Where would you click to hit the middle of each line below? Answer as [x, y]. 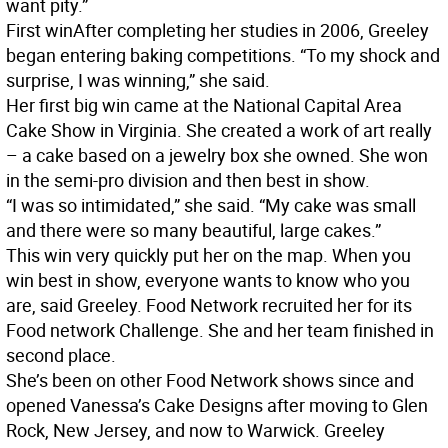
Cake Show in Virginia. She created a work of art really [219, 130]
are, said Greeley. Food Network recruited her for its [209, 305]
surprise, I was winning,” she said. [138, 80]
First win [39, 30]
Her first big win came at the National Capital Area [204, 105]
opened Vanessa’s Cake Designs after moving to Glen [217, 405]
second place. [61, 355]
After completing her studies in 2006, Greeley [251, 30]
